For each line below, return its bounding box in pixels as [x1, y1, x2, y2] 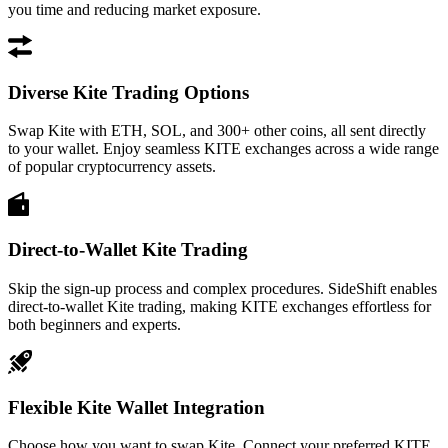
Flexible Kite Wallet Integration [8, 396, 265, 418]
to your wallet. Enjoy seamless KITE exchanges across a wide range [8, 140, 439, 158]
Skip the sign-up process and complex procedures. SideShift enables [8, 279, 437, 297]
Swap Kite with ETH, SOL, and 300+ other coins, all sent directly [8, 122, 426, 140]
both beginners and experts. [8, 315, 181, 333]
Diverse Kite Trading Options [8, 81, 249, 103]
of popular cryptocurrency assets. [8, 158, 216, 176]
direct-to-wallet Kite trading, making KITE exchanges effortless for [8, 297, 431, 315]
